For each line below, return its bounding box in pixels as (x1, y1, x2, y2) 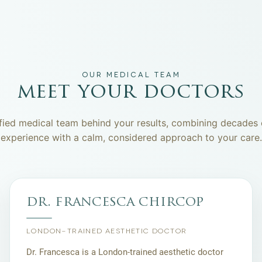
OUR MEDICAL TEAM (81, 71, 181, 79)
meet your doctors (16, 82, 246, 103)
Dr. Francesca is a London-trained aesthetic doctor (26, 247, 223, 257)
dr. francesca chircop (26, 196, 204, 209)
